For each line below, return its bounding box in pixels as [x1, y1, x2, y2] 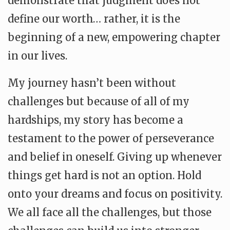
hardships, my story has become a [8, 113, 183, 126]
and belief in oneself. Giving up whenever [8, 150, 222, 163]
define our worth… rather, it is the [8, 12, 180, 25]
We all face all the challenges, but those [8, 206, 212, 219]
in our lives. [8, 49, 67, 62]
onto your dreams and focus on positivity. [8, 187, 222, 200]
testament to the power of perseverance [8, 132, 214, 145]
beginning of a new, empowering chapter [8, 31, 220, 44]
